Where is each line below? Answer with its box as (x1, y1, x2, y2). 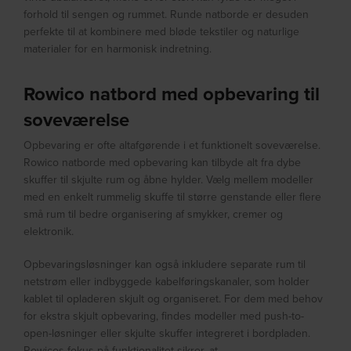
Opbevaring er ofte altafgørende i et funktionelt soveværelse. (24, 137, 321, 154)
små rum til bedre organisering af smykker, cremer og (24, 206, 284, 223)
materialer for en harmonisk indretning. (24, 41, 212, 57)
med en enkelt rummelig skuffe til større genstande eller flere (24, 189, 322, 205)
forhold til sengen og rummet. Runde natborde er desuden (24, 6, 309, 23)
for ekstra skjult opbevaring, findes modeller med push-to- (24, 308, 305, 324)
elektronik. (24, 223, 74, 240)
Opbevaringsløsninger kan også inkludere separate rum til (24, 256, 306, 273)
